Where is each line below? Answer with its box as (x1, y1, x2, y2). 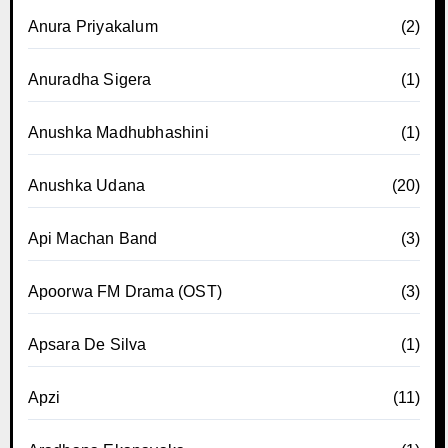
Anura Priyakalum (27, 17, 158, 35)
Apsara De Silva (27, 335, 147, 353)
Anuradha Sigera (27, 70, 152, 88)
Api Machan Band (27, 229, 158, 247)
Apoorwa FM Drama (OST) (27, 282, 222, 300)
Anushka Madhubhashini (27, 123, 209, 141)
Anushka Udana (27, 176, 146, 194)
